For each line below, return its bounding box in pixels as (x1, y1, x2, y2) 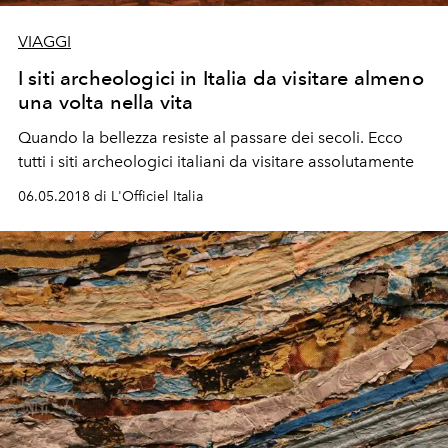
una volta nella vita (18, 90, 194, 114)
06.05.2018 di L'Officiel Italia (18, 188, 203, 205)
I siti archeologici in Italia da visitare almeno (18, 66, 424, 90)
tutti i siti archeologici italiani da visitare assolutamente (18, 152, 414, 171)
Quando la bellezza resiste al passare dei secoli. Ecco (18, 128, 403, 147)
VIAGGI (18, 32, 71, 51)
